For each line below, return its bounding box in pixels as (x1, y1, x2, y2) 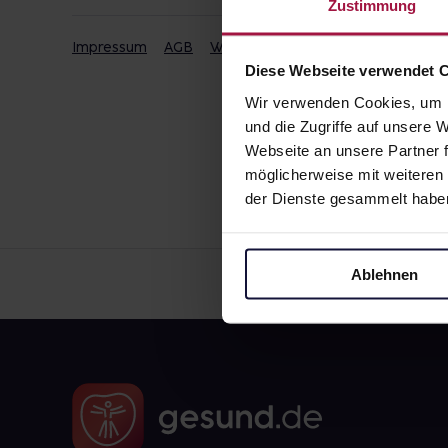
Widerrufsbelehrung (210, 39, 347, 56)
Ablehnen (351, 265, 418, 283)
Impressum (72, 39, 147, 56)
